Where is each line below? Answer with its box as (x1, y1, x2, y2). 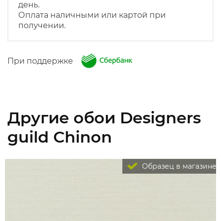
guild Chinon (7, 127, 112, 147)
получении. (18, 21, 66, 30)
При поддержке (7, 56, 79, 66)
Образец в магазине (140, 162, 217, 171)
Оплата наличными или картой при (18, 10, 166, 20)
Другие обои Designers (7, 108, 201, 127)
